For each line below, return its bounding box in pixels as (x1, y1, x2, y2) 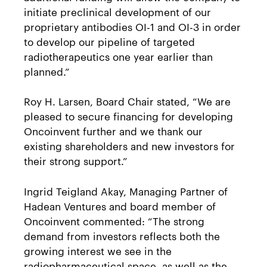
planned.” (24, 63, 70, 78)
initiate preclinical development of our (24, 4, 211, 18)
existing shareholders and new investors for (24, 138, 235, 153)
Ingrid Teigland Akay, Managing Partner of (24, 183, 228, 198)
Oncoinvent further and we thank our (24, 123, 203, 138)
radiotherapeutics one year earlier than (24, 48, 213, 63)
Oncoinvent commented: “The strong (24, 213, 204, 228)
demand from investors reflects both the (24, 228, 220, 243)
